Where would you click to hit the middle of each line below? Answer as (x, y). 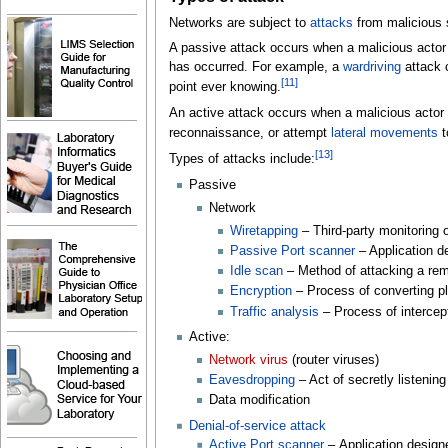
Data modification (260, 400)
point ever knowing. (224, 87)
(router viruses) (334, 359)
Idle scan (256, 271)
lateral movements (384, 133)
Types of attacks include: (241, 159)
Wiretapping (263, 230)
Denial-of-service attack (257, 425)
